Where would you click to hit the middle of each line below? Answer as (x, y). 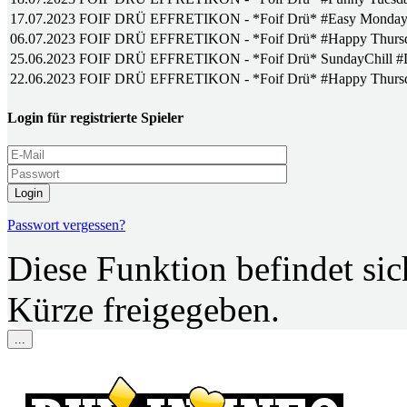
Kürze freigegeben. (144, 309)
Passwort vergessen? (66, 224)
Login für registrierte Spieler (95, 117)
